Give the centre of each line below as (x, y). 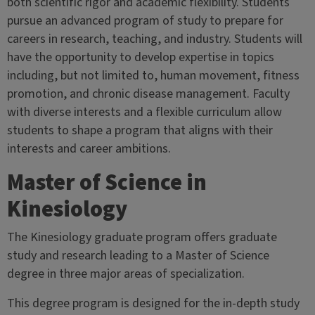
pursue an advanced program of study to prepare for (145, 21)
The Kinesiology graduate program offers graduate (142, 238)
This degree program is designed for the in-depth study (153, 304)
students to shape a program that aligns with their (140, 131)
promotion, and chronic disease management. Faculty (148, 94)
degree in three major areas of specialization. (126, 274)
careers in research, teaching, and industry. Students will (154, 39)
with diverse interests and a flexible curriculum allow (144, 112)
